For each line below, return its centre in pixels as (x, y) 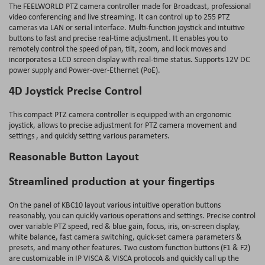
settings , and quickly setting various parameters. (89, 135)
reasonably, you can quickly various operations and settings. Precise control (132, 215)
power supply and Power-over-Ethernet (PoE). (85, 70)
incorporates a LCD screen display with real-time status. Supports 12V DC (129, 59)
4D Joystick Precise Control (75, 90)
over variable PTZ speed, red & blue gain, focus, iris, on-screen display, (125, 226)
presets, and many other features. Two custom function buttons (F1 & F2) (130, 247)
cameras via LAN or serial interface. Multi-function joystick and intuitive (127, 27)
